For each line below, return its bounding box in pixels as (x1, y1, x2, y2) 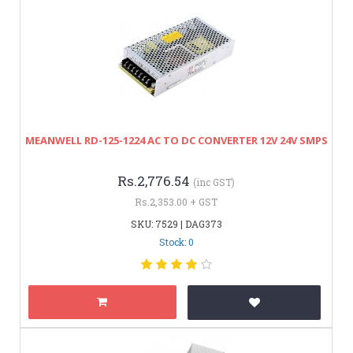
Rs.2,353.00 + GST (135, 195, 217, 208)
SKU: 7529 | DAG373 (130, 217, 222, 230)
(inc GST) (193, 175, 235, 188)
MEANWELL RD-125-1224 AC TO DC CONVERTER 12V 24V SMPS (24, 132, 328, 147)
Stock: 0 (158, 235, 194, 248)
